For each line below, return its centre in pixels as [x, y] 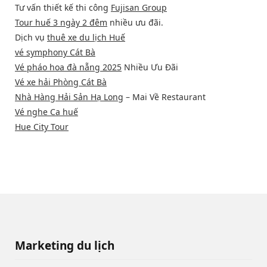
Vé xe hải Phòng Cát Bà [61, 82]
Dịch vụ [31, 37]
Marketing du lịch [66, 245]
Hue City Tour [42, 126]
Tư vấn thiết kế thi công [63, 7]
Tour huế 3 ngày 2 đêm [61, 22]
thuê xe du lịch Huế [86, 37]
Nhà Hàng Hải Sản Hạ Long [69, 97]
